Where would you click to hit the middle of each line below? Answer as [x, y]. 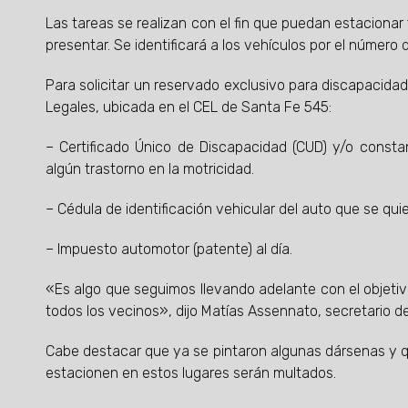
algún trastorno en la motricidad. [150, 169]
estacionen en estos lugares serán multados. [193, 373]
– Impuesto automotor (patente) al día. [169, 250]
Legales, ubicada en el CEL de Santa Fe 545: [189, 107]
